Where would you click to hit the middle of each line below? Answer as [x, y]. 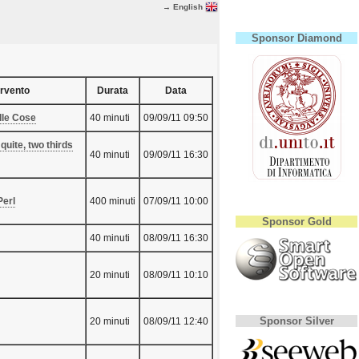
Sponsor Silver [296, 321]
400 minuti [113, 202]
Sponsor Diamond [296, 38]
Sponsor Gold [296, 222]
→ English [184, 6]
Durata [113, 91]
